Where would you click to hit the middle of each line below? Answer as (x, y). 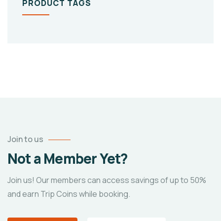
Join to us (25, 139)
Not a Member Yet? (68, 159)
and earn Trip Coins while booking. (69, 194)
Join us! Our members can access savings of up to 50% (107, 180)
